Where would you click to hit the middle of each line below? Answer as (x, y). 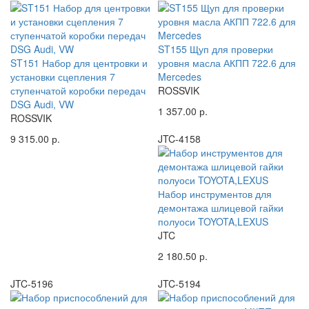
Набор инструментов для (215, 193)
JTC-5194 (179, 283)
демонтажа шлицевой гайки (221, 207)
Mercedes (180, 76)
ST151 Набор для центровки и (79, 62)
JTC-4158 (179, 138)
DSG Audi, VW (42, 104)
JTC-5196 (32, 283)
